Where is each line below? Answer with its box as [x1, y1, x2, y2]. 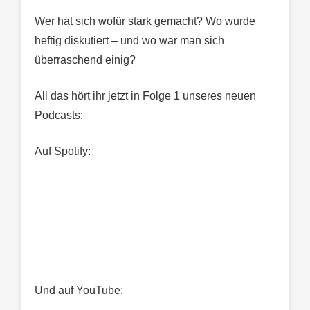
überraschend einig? [35, 53, 136, 66]
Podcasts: [35, 109, 83, 121]
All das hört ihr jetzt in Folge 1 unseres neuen [35, 89, 256, 102]
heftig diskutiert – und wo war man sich [35, 34, 224, 46]
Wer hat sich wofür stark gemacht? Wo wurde [35, 15, 255, 27]
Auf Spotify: [35, 145, 91, 157]
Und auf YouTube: [35, 284, 123, 296]
